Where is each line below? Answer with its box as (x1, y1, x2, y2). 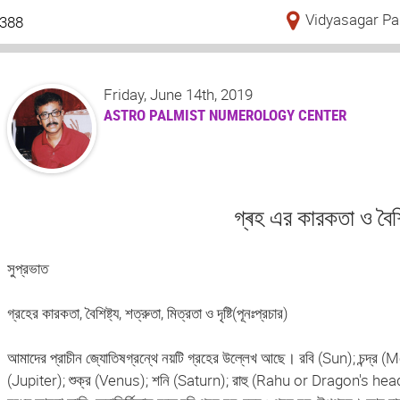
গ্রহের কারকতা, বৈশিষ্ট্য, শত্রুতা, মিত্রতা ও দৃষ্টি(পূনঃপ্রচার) (6, 303, 288, 324)
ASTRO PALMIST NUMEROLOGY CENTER (104, 104, 347, 126)
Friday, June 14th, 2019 (104, 84, 254, 105)
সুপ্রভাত (6, 258, 48, 279)
